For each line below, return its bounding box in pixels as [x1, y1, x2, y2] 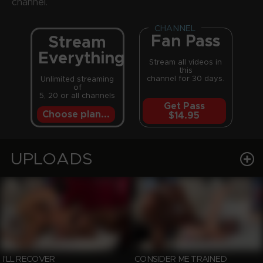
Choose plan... [42, 109, 110, 119]
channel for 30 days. [147, 75, 225, 83]
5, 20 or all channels [39, 92, 116, 100]
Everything [38, 50, 126, 67]
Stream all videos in [149, 58, 222, 66]
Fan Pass [151, 33, 221, 50]
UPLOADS [11, 150, 93, 168]
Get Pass [163, 101, 205, 111]
